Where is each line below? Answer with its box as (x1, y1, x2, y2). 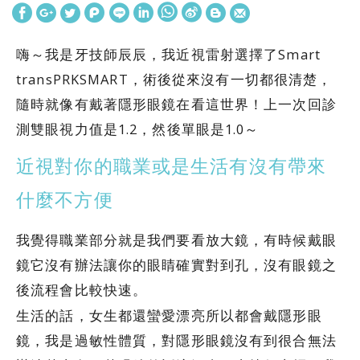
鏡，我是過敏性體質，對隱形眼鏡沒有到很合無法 (16, 331, 337, 350)
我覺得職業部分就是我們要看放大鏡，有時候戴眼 (16, 230, 337, 249)
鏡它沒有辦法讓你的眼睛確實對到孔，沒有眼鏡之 (16, 255, 337, 274)
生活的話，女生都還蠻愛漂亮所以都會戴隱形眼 (16, 306, 322, 325)
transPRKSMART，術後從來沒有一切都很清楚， (16, 70, 333, 88)
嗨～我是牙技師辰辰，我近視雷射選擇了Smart (16, 45, 321, 63)
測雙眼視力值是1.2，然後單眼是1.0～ (16, 120, 260, 138)
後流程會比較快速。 (16, 280, 148, 299)
